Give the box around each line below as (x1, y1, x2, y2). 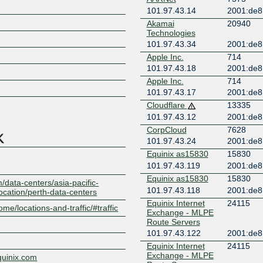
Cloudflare (146, 100, 187, 110)
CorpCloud (146, 124, 187, 134)
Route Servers (146, 217, 200, 227)
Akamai (146, 18, 174, 28)
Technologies (146, 28, 195, 38)
